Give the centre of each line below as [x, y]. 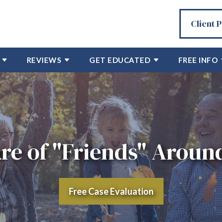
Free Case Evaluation [111, 191]
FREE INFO [198, 60]
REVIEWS [44, 60]
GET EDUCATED [120, 60]
